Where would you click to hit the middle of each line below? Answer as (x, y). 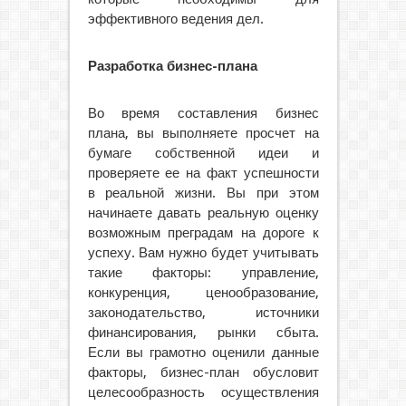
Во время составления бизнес (203, 113)
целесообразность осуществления (203, 392)
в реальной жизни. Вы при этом (203, 193)
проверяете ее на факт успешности (203, 173)
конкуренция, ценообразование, (203, 293)
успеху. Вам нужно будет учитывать (203, 253)
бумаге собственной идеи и (203, 153)
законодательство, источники (203, 313)
